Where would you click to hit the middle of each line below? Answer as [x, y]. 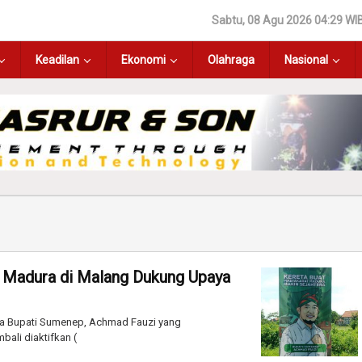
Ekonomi [143, 60]
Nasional [306, 60]
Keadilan [57, 60]
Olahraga [231, 60]
